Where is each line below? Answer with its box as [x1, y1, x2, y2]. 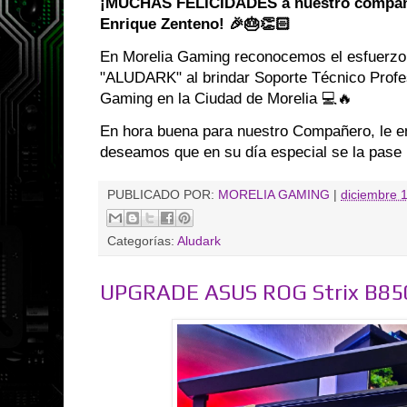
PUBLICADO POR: [107, 187, 218, 202]
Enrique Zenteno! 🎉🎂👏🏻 [100, 15, 291, 33]
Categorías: [107, 234, 177, 249]
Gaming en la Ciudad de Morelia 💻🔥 [100, 89, 352, 107]
